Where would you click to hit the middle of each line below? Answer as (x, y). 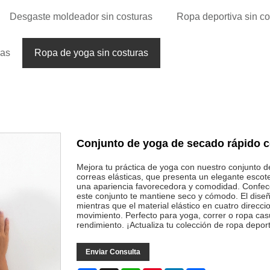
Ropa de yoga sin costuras (92, 52)
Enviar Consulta (113, 252)
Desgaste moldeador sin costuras (81, 16)
